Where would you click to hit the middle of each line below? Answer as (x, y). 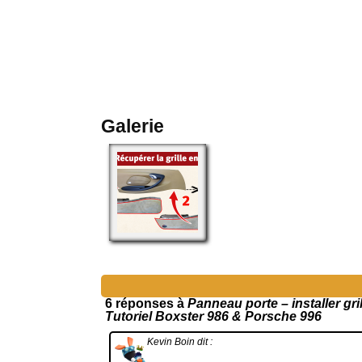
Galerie (133, 126)
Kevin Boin (171, 342)
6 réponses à (146, 303)
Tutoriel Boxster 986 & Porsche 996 (213, 316)
